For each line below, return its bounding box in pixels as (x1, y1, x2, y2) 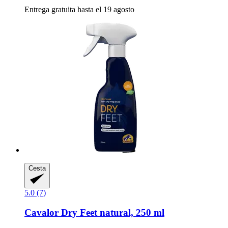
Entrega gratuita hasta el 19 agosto (24, 5, 134, 14)
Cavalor (24, 207, 59, 218)
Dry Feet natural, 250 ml (59, 207, 164, 218)
